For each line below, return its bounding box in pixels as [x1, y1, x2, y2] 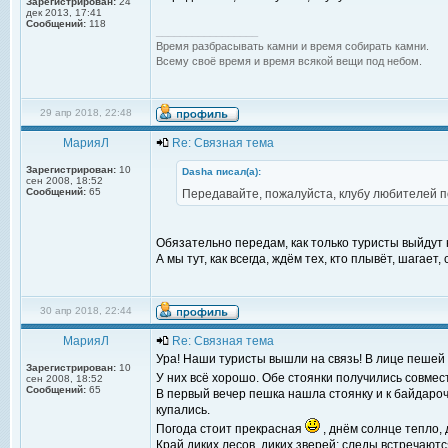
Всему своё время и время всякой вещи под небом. [156, 55, 422, 67]
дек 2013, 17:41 [26, 7, 102, 18]
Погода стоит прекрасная [156, 422, 305, 436]
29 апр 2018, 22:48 [40, 107, 132, 118]
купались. [156, 403, 210, 417]
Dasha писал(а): [182, 166, 261, 177]
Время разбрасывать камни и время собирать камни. [156, 40, 429, 52]
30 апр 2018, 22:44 [40, 305, 132, 316]
